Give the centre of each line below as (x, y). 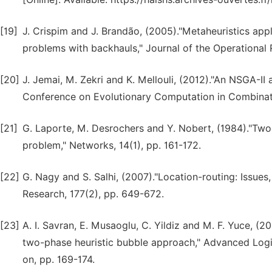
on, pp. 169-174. (59, 260)
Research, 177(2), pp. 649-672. (93, 194)
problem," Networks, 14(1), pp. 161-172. (112, 145)
